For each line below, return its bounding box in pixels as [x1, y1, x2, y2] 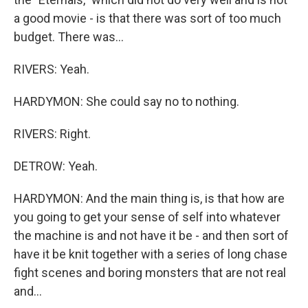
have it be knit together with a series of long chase [14, 246, 287, 261]
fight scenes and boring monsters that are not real [14, 265, 286, 280]
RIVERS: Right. [14, 126, 91, 141]
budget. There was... [14, 29, 124, 44]
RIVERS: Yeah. [14, 61, 89, 76]
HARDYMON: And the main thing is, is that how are [14, 190, 285, 206]
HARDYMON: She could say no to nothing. [14, 93, 239, 109]
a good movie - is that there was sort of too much [14, 10, 281, 25]
